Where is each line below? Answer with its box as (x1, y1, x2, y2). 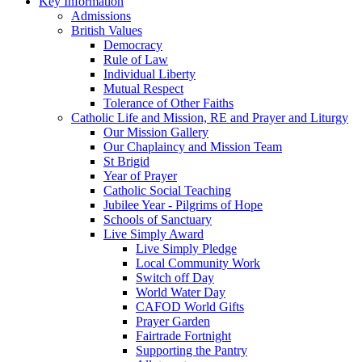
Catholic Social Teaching (103, 183, 231, 198)
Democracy (103, 38, 162, 53)
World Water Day (136, 285, 225, 300)
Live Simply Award (103, 227, 204, 242)
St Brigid (103, 154, 149, 169)
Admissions (71, 9, 131, 23)
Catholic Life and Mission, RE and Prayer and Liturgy (71, 111, 348, 125)
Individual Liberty (103, 67, 196, 82)
